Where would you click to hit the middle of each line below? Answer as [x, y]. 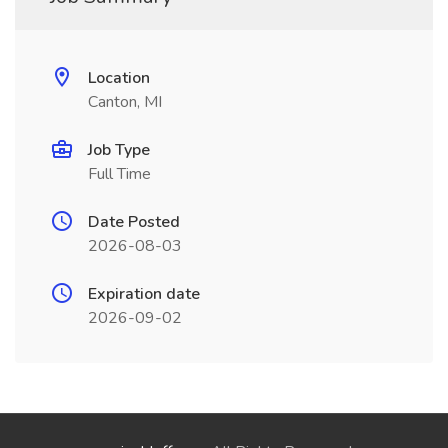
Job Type [119, 150]
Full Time [119, 174]
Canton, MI [125, 102]
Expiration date [144, 294]
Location [119, 78]
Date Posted [134, 222]
